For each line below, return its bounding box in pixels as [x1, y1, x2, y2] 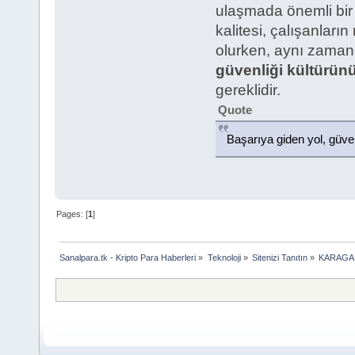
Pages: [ [56, 209, 89, 219]
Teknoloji [207, 253, 241, 263]
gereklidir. [215, 82, 281, 99]
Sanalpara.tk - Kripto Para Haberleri [59, 253, 197, 263]
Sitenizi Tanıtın [251, 253, 307, 263]
